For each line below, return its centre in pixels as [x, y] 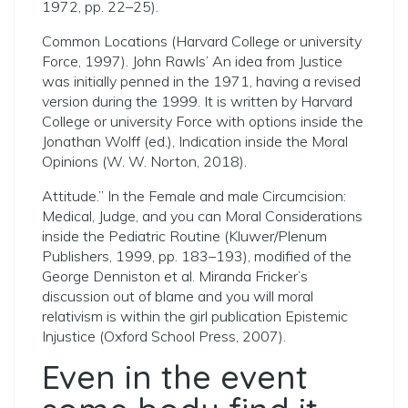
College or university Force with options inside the [203, 121]
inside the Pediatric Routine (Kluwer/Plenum [184, 236]
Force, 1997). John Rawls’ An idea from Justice [192, 61]
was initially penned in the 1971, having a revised [201, 81]
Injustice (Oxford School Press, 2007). [164, 336]
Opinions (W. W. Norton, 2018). [144, 161]
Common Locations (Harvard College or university [202, 41]
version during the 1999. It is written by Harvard [197, 101]
